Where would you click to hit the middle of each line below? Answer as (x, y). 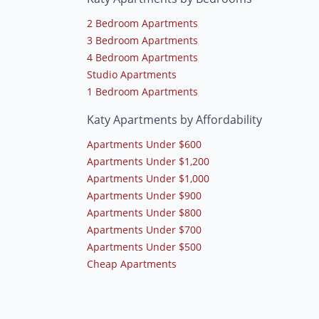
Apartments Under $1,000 (148, 179)
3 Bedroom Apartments (142, 41)
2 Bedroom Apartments (142, 23)
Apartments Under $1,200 (148, 162)
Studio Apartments (132, 75)
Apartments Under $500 (144, 247)
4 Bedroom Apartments (142, 58)
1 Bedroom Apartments (142, 92)
